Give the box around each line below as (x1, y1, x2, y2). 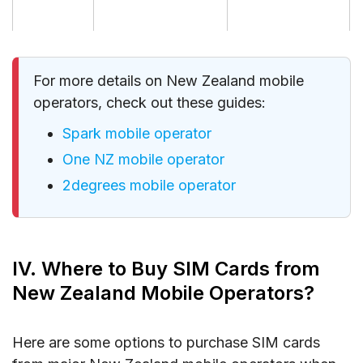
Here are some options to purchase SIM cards (12, 334, 320, 352)
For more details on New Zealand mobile (33, 71, 304, 89)
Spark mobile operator (62, 124, 211, 142)
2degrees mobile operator (62, 177, 236, 194)
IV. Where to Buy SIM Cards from (12, 257, 320, 281)
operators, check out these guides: (33, 93, 266, 111)
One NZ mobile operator (62, 151, 224, 169)
